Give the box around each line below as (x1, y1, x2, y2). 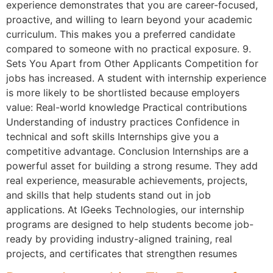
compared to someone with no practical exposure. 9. (6, 43, 251, 55)
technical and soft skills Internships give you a (6, 130, 219, 143)
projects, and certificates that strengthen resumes (6, 247, 237, 260)
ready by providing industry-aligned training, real (6, 233, 232, 246)
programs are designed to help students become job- (6, 218, 253, 231)
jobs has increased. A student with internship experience (6, 72, 266, 85)
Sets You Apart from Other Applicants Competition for (6, 57, 258, 70)
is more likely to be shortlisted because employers (6, 87, 239, 99)
